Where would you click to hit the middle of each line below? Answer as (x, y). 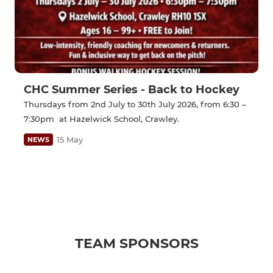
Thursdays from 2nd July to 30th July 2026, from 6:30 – (135, 105)
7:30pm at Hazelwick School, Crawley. (101, 119)
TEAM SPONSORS (136, 244)
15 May (70, 140)
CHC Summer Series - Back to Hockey (132, 90)
